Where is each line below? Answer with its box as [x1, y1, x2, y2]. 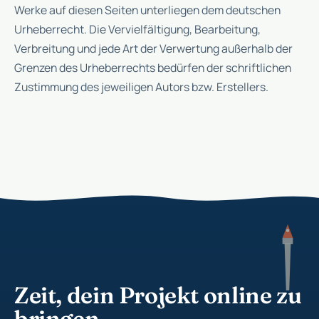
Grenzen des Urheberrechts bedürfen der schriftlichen [14, 60, 291, 76]
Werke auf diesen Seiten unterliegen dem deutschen [14, 2, 281, 19]
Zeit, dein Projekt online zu [14, 281, 302, 310]
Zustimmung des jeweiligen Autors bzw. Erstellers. [14, 79, 268, 95]
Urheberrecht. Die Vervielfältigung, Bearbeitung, [14, 21, 261, 38]
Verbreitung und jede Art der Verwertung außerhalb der [14, 41, 293, 57]
